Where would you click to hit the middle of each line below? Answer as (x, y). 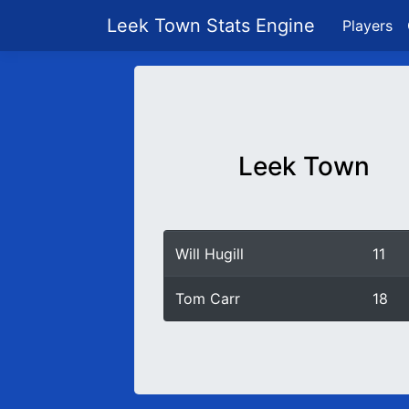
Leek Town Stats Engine (214, 26)
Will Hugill (210, 254)
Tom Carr (208, 299)
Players (367, 26)
